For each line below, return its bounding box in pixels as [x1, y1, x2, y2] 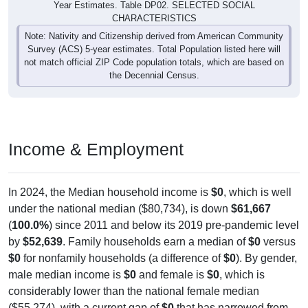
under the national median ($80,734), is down [8, 202, 231, 214]
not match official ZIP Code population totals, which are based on [24, 56, 284, 67]
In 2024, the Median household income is [8, 186, 211, 198]
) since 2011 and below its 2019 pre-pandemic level [49, 219, 299, 231]
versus [261, 235, 296, 247]
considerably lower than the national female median [8, 285, 259, 297]
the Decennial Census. [109, 69, 199, 80]
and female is [136, 268, 207, 280]
